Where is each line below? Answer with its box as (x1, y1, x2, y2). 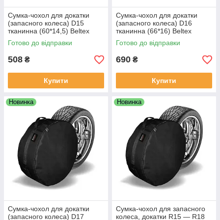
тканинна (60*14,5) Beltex (8, 27, 89, 35)
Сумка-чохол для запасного (116, 205, 205, 213)
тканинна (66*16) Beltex (116, 27, 192, 35)
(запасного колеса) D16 (116, 19, 192, 27)
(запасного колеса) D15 (8, 19, 84, 27)
